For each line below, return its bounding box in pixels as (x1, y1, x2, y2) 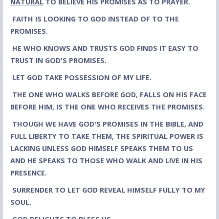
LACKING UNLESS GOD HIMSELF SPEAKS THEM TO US (10, 144, 193, 153)
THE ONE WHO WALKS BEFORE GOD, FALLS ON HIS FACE (12, 90, 207, 100)
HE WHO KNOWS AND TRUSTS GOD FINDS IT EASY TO (12, 44, 198, 53)
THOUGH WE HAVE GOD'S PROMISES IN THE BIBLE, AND (12, 119, 203, 129)
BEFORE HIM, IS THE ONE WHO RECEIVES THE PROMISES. (10, 102, 205, 112)
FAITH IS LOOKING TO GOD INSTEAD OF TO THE (12, 14, 179, 24)
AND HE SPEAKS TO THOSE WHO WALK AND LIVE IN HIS (10, 156, 202, 166)
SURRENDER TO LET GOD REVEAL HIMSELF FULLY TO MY (12, 185, 205, 195)
